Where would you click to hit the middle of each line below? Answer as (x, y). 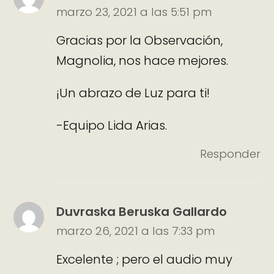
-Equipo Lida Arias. (112, 126)
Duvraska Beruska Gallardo (142, 211)
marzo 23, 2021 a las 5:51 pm (134, 12)
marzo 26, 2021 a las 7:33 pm (136, 231)
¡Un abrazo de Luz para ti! (133, 93)
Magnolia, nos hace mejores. (143, 61)
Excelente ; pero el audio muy (145, 260)
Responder (230, 154)
